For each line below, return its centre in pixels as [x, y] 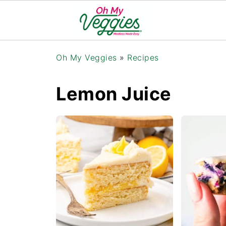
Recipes [143, 58]
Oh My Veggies [87, 58]
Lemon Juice [114, 94]
